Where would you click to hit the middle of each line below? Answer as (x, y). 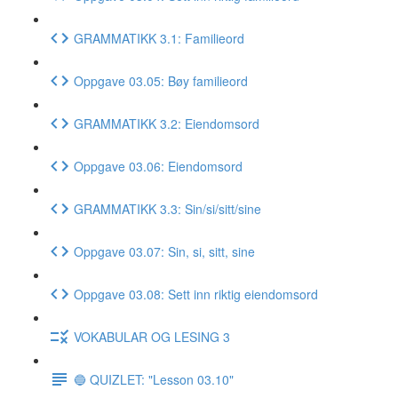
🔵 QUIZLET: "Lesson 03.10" (154, 379)
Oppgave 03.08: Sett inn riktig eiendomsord (196, 294)
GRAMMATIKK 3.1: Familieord (159, 38)
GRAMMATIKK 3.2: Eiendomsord (167, 123)
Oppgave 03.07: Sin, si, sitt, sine (164, 251)
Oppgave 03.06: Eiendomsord (158, 166)
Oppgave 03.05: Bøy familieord (161, 80)
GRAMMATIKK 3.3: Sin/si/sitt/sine (167, 208)
